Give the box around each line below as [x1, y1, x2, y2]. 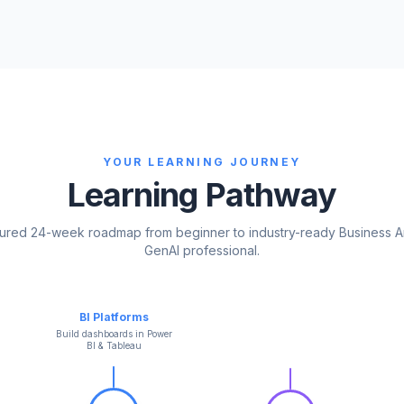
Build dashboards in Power [55, 327, 172, 339]
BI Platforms [78, 309, 149, 324]
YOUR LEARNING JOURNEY [103, 154, 301, 169]
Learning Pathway [67, 174, 337, 215]
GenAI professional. [144, 242, 260, 258]
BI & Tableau [86, 339, 142, 351]
